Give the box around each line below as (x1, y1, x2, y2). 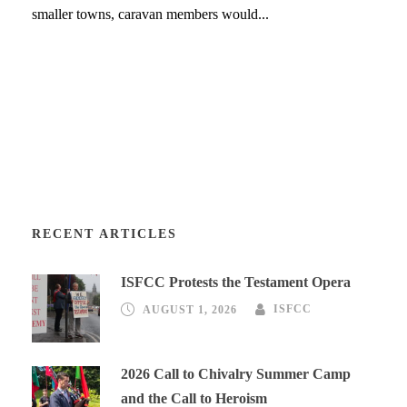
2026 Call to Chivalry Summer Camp (121, 365, 351, 382)
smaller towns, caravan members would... (32, 5, 269, 22)
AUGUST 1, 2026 (143, 303, 237, 316)
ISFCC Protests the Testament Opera (121, 273, 351, 290)
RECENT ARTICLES (32, 226, 177, 241)
